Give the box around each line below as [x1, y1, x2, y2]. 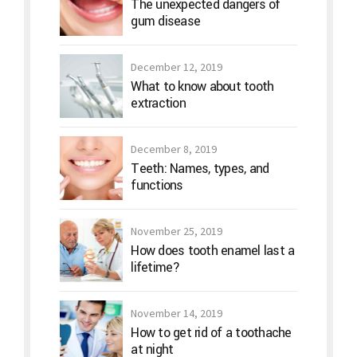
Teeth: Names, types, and [131, 159, 269, 178]
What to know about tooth [131, 76, 274, 96]
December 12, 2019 [131, 59, 223, 74]
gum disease [131, 11, 201, 30]
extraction [131, 93, 186, 112]
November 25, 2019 [131, 223, 223, 238]
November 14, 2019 [131, 305, 223, 320]
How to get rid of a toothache [131, 323, 292, 342]
